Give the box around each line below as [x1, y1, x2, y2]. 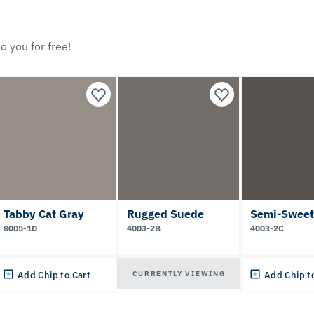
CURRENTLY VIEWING [132, 268, 226, 278]
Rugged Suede [127, 206, 204, 221]
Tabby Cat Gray [4, 206, 84, 221]
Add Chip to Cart [17, 269, 91, 282]
